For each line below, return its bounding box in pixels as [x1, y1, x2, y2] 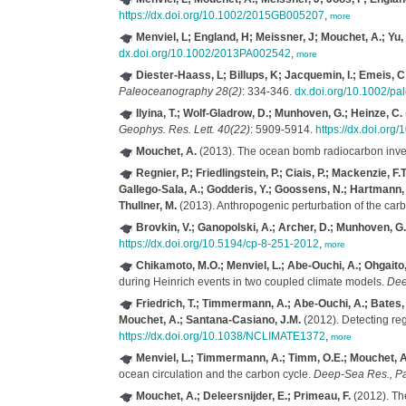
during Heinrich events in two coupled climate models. [118, 275, 387, 288]
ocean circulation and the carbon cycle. [118, 368, 314, 381]
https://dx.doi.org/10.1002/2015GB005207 [118, 9, 324, 22]
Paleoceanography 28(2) [118, 85, 242, 98]
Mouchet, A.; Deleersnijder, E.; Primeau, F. [135, 390, 351, 402]
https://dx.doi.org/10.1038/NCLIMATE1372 [118, 330, 325, 343]
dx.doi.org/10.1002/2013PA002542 [118, 47, 291, 60]
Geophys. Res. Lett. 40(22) [118, 123, 250, 136]
